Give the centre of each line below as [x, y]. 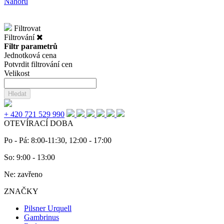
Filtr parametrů [31, 46]
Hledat [17, 94]
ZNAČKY [21, 191]
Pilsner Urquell [48, 208]
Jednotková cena [30, 55]
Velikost [17, 73]
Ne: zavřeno [23, 174]
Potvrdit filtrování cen [38, 64]
